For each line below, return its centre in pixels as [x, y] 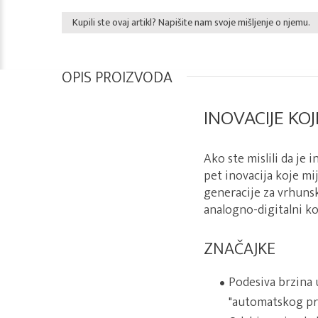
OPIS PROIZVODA [117, 78]
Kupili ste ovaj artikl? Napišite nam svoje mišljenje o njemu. [191, 22]
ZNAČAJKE [240, 249]
